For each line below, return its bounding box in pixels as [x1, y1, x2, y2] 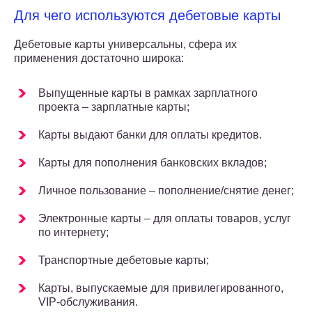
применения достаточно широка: [14, 52, 184, 65]
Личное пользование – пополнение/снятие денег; [38, 185, 294, 197]
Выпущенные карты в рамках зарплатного [38, 87, 258, 100]
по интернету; [38, 226, 109, 239]
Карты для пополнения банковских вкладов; [38, 157, 267, 169]
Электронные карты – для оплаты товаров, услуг [38, 212, 291, 225]
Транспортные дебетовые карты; [38, 254, 209, 267]
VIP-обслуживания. [38, 296, 138, 309]
